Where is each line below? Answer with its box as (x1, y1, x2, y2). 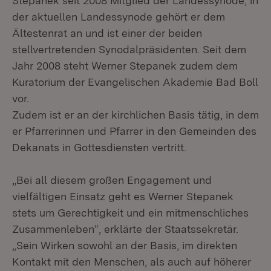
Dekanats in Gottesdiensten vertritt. (12, 141, 186, 154)
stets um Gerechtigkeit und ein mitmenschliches (12, 206, 249, 219)
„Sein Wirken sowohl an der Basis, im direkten (12, 239, 237, 252)
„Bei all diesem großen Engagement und (12, 174, 212, 186)
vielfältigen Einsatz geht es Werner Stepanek (12, 190, 233, 203)
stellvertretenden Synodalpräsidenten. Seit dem (12, 43, 246, 56)
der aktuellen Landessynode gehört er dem (12, 10, 225, 23)
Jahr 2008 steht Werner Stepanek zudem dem (12, 59, 238, 72)
